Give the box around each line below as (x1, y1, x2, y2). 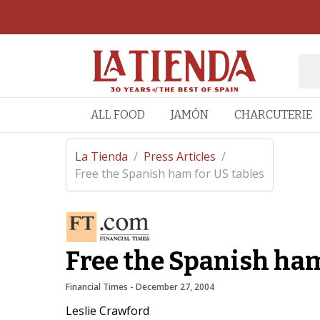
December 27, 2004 (135, 281, 214, 293)
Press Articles (143, 149, 216, 164)
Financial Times (65, 281, 128, 293)
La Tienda (74, 149, 128, 164)
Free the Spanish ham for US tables (74, 166, 264, 181)
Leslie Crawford (65, 303, 149, 319)
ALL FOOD (91, 108, 146, 121)
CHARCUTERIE (234, 108, 312, 121)
